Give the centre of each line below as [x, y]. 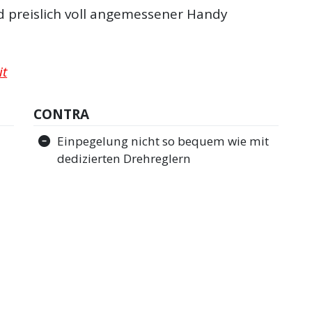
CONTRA [62, 114]
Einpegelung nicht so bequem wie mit [163, 141]
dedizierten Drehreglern [124, 159]
